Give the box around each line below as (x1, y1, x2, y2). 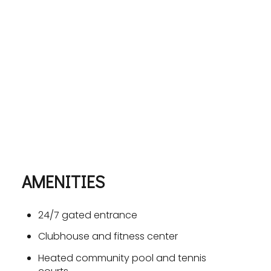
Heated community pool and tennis (38, 250, 206, 265)
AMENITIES (22, 171, 105, 193)
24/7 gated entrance (38, 207, 137, 222)
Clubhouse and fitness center (38, 229, 178, 244)
